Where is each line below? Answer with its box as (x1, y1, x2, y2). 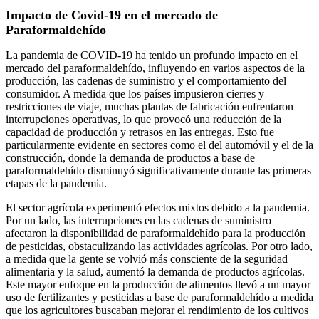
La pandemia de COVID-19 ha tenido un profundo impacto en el (6, 49, 298, 62)
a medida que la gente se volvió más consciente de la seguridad (6, 253, 288, 266)
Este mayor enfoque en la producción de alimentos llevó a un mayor (6, 278, 310, 291)
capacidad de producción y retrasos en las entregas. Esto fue (6, 126, 274, 139)
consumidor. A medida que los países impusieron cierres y (6, 88, 264, 100)
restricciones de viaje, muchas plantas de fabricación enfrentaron (6, 100, 293, 113)
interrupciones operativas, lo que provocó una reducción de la (6, 113, 281, 126)
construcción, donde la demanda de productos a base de (6, 152, 255, 164)
